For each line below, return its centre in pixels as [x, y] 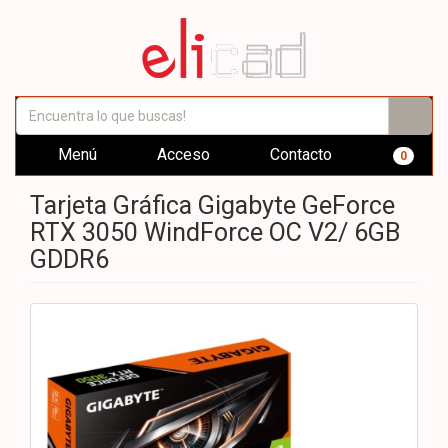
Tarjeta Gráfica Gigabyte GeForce [212, 205]
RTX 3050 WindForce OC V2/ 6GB [215, 232]
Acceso [181, 154]
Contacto [299, 154]
